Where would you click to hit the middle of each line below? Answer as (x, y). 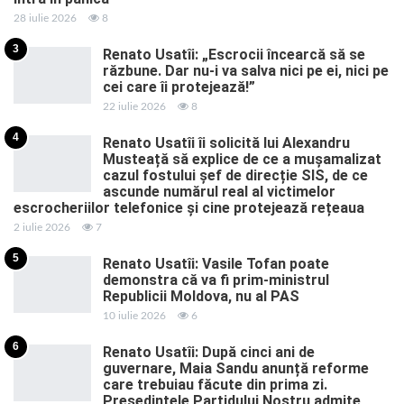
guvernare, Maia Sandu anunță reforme (236, 368)
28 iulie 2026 (45, 18)
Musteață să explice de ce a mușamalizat (242, 159)
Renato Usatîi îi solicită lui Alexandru (226, 142)
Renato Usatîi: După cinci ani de (209, 352)
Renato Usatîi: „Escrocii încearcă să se (234, 54)
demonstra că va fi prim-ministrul (216, 280)
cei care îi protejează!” (179, 87)
